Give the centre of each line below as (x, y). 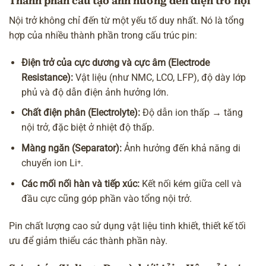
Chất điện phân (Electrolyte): (81, 113)
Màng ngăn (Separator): (72, 148)
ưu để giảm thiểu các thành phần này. (88, 240)
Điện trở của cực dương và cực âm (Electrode (115, 62)
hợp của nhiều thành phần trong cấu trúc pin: (103, 35)
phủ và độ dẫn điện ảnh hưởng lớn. (95, 92)
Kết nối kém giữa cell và (191, 183)
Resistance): (47, 77)
